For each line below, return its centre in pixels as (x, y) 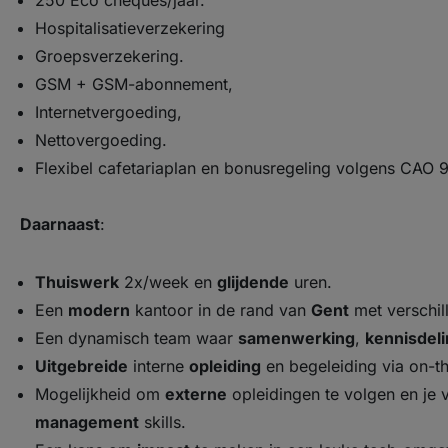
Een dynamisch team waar (136, 338)
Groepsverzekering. (109, 56)
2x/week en (168, 282)
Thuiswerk (77, 282)
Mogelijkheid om (100, 394)
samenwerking (296, 338)
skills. (162, 422)
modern (99, 310)
